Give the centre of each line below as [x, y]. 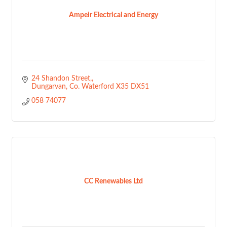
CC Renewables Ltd [113, 181]
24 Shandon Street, [61, 79]
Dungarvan [48, 87]
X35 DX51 [132, 87]
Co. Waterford [91, 87]
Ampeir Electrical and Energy [113, 15]
